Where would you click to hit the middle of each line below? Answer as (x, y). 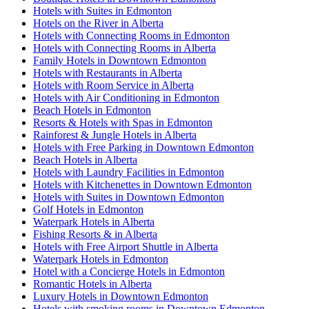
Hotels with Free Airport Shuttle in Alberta (126, 246)
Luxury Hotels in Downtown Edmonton (121, 296)
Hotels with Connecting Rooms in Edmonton (131, 35)
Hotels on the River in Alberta (98, 23)
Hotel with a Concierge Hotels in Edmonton (129, 271)
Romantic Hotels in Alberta (92, 283)
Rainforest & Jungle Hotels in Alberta (115, 134)
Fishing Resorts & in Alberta (95, 234)
